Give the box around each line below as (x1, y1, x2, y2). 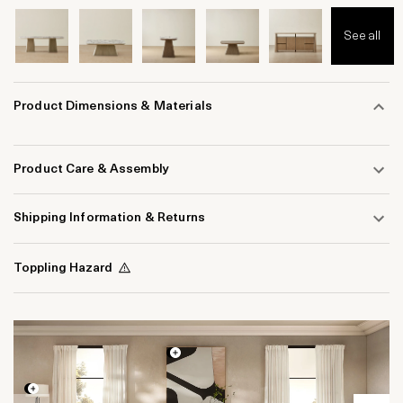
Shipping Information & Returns (13, 211, 205, 226)
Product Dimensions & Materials (13, 100, 212, 114)
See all (344, 29, 381, 43)
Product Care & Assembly (13, 163, 170, 177)
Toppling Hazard (13, 261, 112, 275)
